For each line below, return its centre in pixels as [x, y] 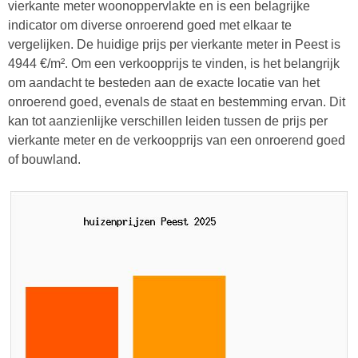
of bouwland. [44, 159]
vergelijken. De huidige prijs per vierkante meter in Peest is [174, 44]
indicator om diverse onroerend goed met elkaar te [150, 25]
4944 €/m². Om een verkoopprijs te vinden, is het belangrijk [174, 63]
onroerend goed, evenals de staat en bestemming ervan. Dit [177, 101]
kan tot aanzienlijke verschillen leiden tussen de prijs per [168, 121]
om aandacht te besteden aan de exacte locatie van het [164, 82]
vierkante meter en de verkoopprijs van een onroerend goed [177, 140]
